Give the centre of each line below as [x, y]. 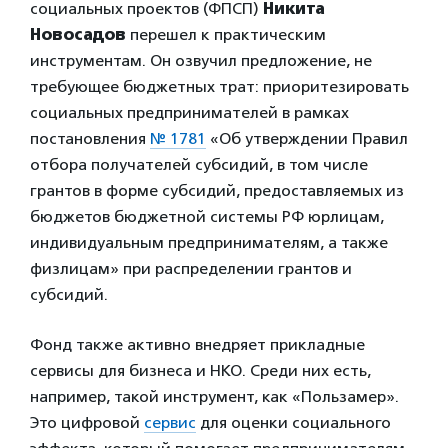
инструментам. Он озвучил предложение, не [201, 61]
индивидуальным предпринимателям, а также [209, 243]
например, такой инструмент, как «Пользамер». [214, 397]
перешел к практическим [226, 35]
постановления [90, 139]
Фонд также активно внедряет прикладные [197, 345]
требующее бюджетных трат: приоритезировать [219, 87]
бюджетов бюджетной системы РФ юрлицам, [207, 217]
